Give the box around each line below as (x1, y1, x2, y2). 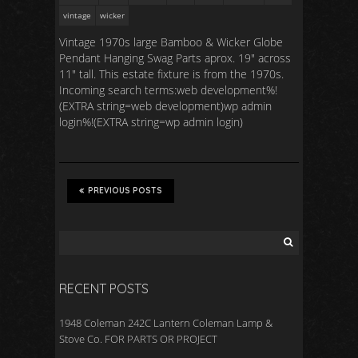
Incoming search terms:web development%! (59, 82, 277, 97)
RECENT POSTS (59, 280, 149, 296)
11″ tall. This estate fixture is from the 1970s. (59, 66, 284, 82)
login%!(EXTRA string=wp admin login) (59, 114, 243, 129)
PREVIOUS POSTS (88, 185, 162, 196)
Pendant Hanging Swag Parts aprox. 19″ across (59, 50, 291, 66)
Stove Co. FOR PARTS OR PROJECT (59, 332, 217, 346)
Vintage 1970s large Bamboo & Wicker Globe (59, 34, 283, 50)
